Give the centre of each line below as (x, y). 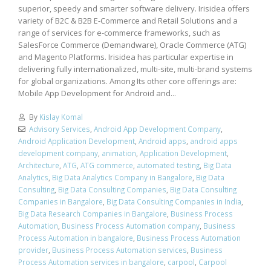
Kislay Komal (61, 116)
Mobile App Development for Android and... (97, 93)
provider (33, 250)
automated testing (168, 165)
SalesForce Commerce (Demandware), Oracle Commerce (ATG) (132, 45)
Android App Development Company (157, 129)
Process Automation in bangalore (76, 237)
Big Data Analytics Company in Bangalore (122, 177)
